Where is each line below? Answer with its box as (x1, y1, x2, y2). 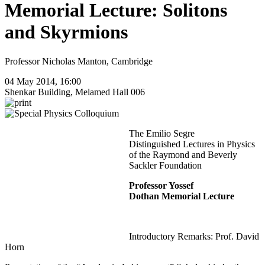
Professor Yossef (129, 180, 193, 190)
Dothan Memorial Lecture (129, 190, 234, 201)
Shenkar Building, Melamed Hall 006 (5, 86, 145, 97)
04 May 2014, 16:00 (5, 76, 83, 86)
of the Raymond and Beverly (129, 149, 237, 160)
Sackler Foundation (129, 160, 204, 170)
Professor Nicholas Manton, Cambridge (5, 56, 153, 66)
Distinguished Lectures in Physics (129, 138, 255, 149)
